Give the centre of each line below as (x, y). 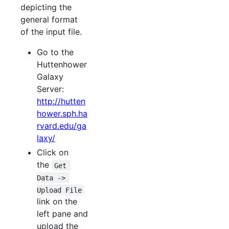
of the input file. (51, 32)
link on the (57, 202)
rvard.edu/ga (62, 126)
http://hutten (61, 101)
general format (49, 20)
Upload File (59, 190)
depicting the (46, 7)
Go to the (55, 52)
